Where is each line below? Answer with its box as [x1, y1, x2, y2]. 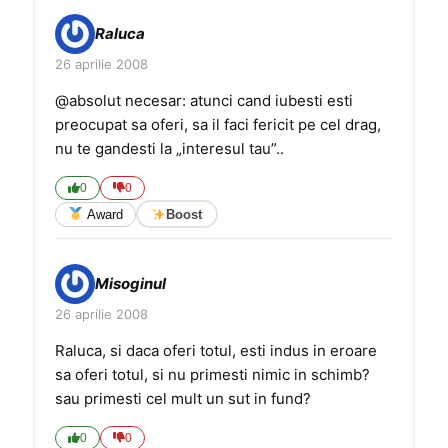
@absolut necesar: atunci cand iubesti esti [55, 91, 353, 110]
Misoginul [95, 274, 166, 293]
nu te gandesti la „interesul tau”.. [55, 139, 284, 158]
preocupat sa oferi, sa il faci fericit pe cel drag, [55, 115, 381, 134]
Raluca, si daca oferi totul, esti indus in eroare [55, 341, 377, 360]
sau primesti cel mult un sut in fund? [55, 389, 311, 408]
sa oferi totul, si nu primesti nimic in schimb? [55, 365, 370, 384]
